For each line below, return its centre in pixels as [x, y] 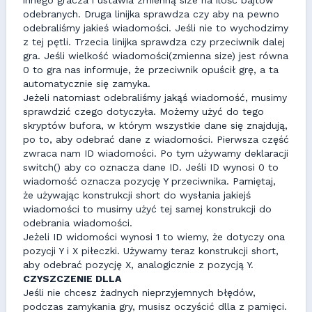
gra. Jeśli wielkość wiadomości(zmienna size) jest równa [156, 56]
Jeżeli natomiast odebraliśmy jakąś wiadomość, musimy [155, 97]
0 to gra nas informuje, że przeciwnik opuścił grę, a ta [151, 70]
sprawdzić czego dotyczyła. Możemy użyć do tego [143, 111]
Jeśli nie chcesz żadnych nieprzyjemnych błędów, [139, 292]
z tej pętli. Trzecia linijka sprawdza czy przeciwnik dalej [154, 42]
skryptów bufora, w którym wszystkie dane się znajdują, [155, 125]
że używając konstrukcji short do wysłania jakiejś [137, 195]
